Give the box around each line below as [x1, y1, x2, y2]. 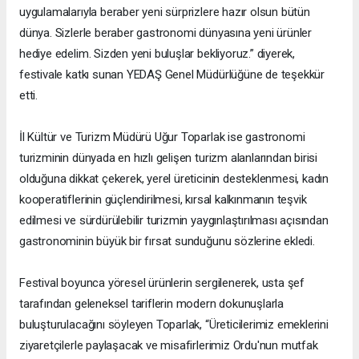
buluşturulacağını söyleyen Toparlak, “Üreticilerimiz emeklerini [19, 317, 329, 333]
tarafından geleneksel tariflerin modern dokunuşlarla [19, 296, 284, 312]
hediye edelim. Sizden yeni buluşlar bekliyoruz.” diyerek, [19, 46, 296, 62]
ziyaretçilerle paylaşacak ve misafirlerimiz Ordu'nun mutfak [19, 338, 318, 353]
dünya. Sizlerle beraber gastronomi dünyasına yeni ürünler [19, 26, 313, 41]
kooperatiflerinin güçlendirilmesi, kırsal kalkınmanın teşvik [19, 192, 307, 208]
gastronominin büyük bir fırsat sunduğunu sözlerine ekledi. [19, 234, 315, 249]
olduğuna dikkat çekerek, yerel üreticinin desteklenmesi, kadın [19, 171, 329, 187]
